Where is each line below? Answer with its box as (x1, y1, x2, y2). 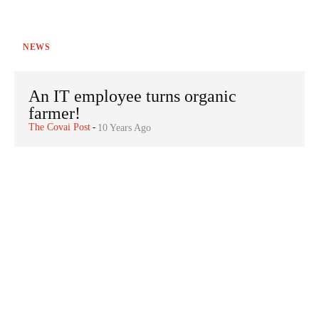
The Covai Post (28, 121, 90, 132)
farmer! (28, 103, 80, 122)
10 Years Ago (98, 122, 151, 133)
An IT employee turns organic (28, 86, 236, 105)
